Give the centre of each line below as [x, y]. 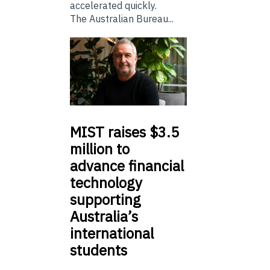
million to [100, 149]
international [112, 233]
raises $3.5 [142, 132]
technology [106, 182]
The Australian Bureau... [122, 19]
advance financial [127, 165]
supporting [105, 199]
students [99, 250]
